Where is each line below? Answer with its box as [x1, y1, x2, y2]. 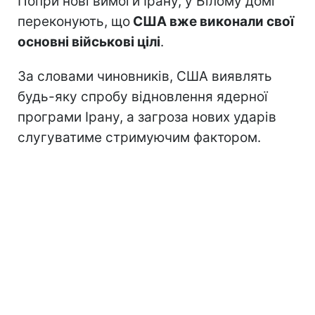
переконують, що [18, 13, 130, 30]
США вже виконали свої [130, 13, 294, 30]
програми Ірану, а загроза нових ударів [18, 108, 276, 125]
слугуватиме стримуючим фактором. [18, 129, 261, 146]
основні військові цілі [18, 33, 160, 50]
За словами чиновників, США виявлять [18, 67, 272, 84]
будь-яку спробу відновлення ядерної [18, 88, 268, 105]
